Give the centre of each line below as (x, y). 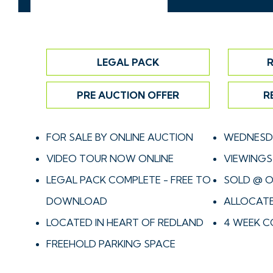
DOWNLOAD (77, 201)
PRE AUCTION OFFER (128, 95)
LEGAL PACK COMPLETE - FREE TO (129, 180)
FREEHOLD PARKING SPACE (111, 244)
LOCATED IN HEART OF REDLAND (125, 222)
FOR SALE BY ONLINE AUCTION (120, 137)
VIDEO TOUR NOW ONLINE (110, 158)
